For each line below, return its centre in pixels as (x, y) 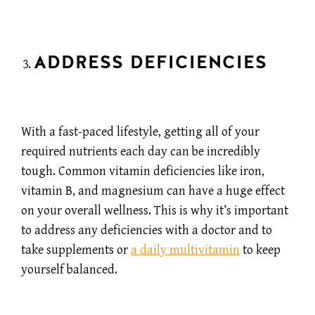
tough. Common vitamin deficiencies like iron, (143, 172)
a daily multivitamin (185, 250)
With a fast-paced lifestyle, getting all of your (140, 132)
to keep (260, 250)
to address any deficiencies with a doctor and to (147, 231)
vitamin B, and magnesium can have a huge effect (153, 191)
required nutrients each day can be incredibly (141, 152)
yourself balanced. (69, 270)
